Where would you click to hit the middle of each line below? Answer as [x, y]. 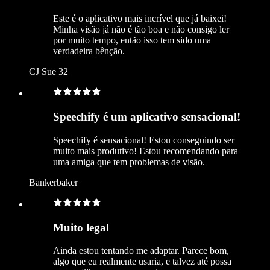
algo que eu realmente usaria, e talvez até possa [142, 262]
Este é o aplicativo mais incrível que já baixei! [140, 19]
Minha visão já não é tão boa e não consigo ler [141, 30]
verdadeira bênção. [89, 51]
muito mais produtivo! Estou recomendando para [146, 151]
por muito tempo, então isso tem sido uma [132, 40]
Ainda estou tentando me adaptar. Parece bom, [141, 251]
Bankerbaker [53, 182]
